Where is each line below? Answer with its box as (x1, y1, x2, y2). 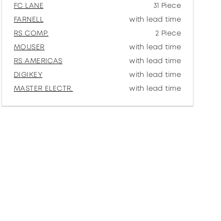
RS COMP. (14, 28, 49, 38)
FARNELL (14, 14, 43, 24)
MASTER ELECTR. (14, 83, 73, 93)
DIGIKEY (14, 70, 42, 79)
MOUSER (14, 42, 45, 52)
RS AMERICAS (14, 56, 63, 66)
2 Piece (155, 28, 181, 38)
